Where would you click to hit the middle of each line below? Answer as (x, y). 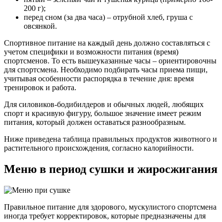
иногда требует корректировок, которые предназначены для (105, 216)
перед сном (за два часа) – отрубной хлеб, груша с (108, 17)
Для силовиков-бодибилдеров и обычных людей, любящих (104, 105)
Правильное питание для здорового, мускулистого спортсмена (110, 207)
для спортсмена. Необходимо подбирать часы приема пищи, (106, 70)
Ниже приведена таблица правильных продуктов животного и (111, 139)
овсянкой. (40, 26)
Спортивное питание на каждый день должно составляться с (107, 43)
